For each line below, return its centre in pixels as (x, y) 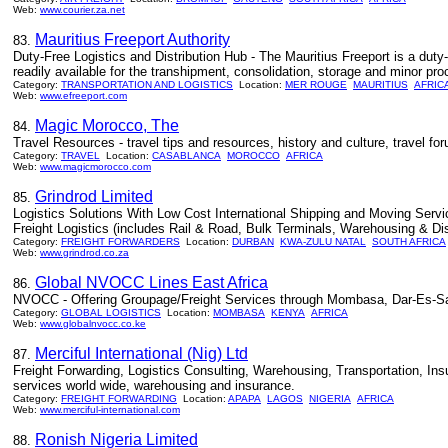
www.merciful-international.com (110, 409)
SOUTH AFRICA (409, 241)
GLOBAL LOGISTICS (111, 312)
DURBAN (253, 241)
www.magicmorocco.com (95, 166)
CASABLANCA (186, 155)
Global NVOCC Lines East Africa (151, 282)
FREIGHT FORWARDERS (120, 241)
